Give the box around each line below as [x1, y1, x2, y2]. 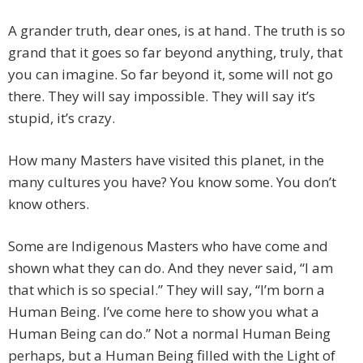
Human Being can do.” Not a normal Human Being [8, 324, 331, 344]
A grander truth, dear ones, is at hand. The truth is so [8, 21, 345, 41]
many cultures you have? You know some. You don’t [8, 173, 336, 192]
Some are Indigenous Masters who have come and [8, 237, 328, 256]
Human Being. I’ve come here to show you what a [8, 302, 319, 322]
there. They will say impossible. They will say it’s [8, 87, 315, 106]
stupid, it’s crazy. [8, 109, 115, 128]
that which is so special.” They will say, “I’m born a [8, 280, 325, 300]
